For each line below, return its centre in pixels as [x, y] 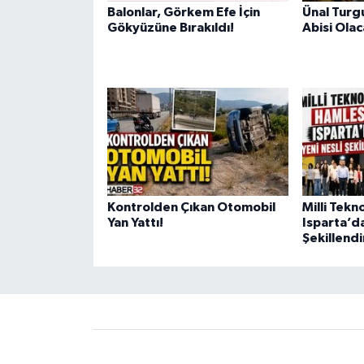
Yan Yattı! [135, 222]
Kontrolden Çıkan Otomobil [191, 207]
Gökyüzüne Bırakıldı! [170, 28]
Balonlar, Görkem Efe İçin [183, 12]
